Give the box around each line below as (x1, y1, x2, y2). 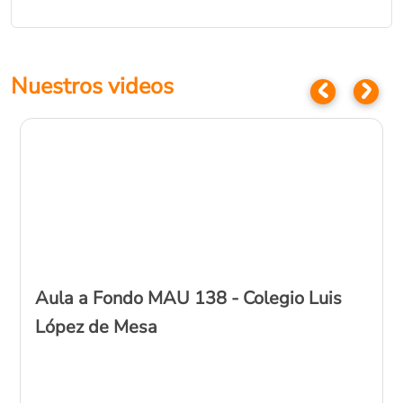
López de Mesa (35, 315, 157, 340)
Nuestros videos (11, 71, 174, 103)
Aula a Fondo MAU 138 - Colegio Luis (35, 286, 342, 311)
